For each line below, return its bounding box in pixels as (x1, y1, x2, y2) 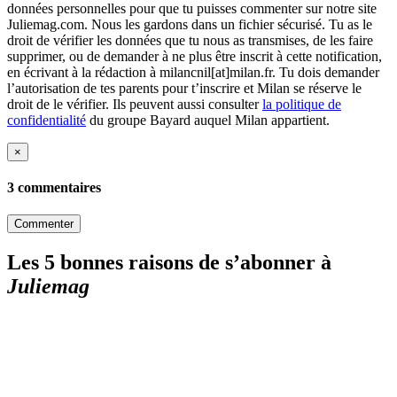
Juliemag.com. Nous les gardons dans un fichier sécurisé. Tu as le (7, 16, 372, 32)
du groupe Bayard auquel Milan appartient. (86, 112, 330, 128)
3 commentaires (7, 180, 101, 196)
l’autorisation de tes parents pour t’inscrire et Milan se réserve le (7, 80, 362, 96)
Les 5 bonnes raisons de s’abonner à (7, 251, 331, 275)
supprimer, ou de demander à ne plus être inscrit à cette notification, (7, 48, 382, 64)
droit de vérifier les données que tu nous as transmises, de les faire (7, 32, 373, 48)
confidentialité (7, 112, 86, 128)
